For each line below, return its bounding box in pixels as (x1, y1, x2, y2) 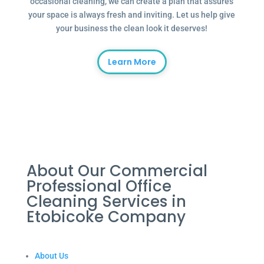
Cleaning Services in (26, 191, 186, 212)
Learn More (107, 56, 156, 68)
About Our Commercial (26, 160, 207, 181)
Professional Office (26, 176, 171, 197)
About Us (34, 251, 68, 260)
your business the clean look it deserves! (56, 24, 208, 33)
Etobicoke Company (26, 206, 186, 227)
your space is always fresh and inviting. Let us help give (28, 10, 236, 19)
